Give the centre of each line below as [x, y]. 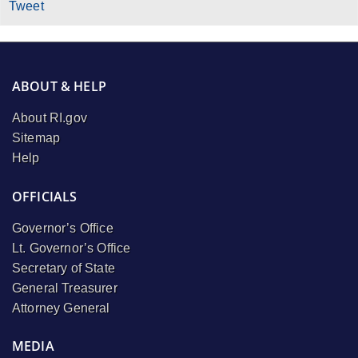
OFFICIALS [45, 196]
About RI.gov [50, 118]
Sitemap [36, 138]
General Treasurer [65, 288]
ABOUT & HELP [59, 87]
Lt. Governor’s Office [72, 248]
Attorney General [61, 308]
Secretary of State [64, 268]
